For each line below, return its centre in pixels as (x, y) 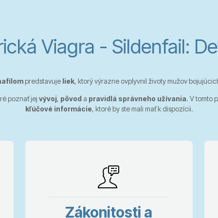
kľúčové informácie (58, 109)
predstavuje (43, 81)
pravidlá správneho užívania (137, 98)
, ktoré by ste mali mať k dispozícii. (142, 109)
